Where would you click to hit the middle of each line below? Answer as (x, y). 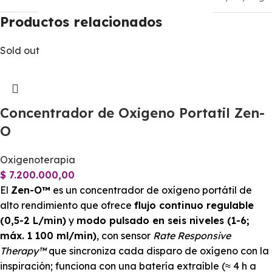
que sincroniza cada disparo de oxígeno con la (158, 251)
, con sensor (125, 236)
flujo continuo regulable (194, 206)
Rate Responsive (192, 236)
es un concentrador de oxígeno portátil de (151, 190)
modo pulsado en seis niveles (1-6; (163, 221)
